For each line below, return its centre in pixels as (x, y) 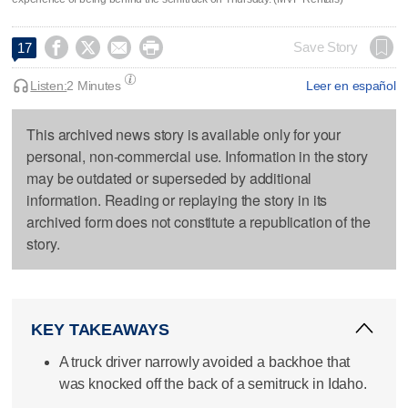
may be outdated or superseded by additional (169, 178)
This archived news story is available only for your (184, 134)
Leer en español (351, 85)
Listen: (49, 85)
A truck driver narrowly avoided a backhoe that (204, 362)
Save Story (326, 47)
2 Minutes (94, 85)
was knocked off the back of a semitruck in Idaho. (213, 383)
